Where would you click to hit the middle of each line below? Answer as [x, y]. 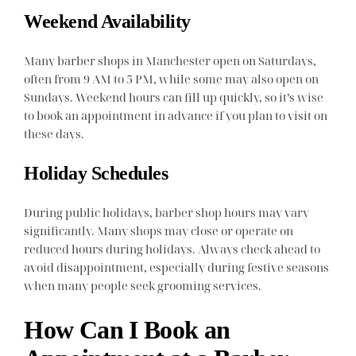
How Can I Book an [127, 330]
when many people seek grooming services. [143, 285]
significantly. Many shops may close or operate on [159, 230]
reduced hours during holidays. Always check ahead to [172, 248]
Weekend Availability [107, 22]
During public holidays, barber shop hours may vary [167, 212]
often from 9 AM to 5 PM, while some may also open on [172, 79]
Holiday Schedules [96, 173]
